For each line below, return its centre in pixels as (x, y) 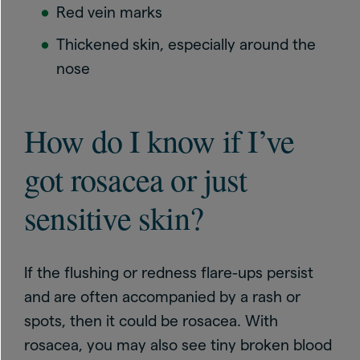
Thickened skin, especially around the (186, 44)
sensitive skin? (114, 217)
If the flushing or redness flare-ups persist (169, 272)
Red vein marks (111, 12)
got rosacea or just (135, 178)
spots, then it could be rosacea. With (151, 321)
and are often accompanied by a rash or (162, 297)
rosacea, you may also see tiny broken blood (178, 345)
